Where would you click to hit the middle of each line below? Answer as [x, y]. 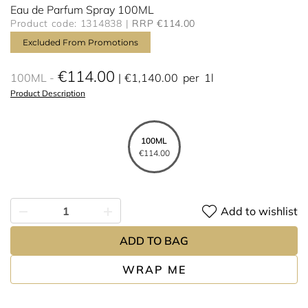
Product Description [48, 93]
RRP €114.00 [164, 23]
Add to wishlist [259, 211]
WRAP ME [154, 269]
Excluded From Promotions [80, 42]
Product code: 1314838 [66, 23]
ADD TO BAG [154, 241]
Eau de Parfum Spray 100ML [82, 10]
